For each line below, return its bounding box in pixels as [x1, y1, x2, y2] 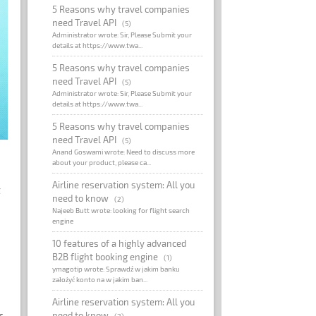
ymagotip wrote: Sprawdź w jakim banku [52, 264, 181, 273]
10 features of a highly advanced [52, 237, 187, 249]
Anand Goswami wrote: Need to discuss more [52, 147, 195, 156]
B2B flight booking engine [52, 250, 159, 262]
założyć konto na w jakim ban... [52, 274, 148, 284]
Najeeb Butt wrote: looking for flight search [52, 205, 190, 214]
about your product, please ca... [52, 157, 152, 166]
